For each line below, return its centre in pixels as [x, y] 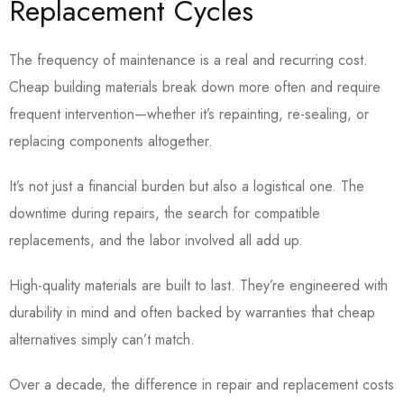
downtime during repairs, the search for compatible [165, 214]
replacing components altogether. [113, 142]
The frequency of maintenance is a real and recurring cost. [188, 60]
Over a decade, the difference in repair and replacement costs [202, 385]
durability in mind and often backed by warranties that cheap [192, 313]
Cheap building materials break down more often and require [195, 87]
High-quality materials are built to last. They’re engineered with [198, 286]
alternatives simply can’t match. [104, 340]
